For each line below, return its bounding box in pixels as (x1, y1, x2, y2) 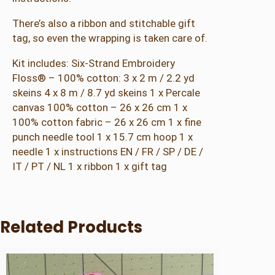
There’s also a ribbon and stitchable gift (12, 17, 195, 30)
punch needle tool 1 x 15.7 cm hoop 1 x (12, 131, 193, 144)
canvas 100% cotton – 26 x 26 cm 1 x (12, 101, 187, 114)
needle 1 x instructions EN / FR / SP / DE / (12, 145, 203, 158)
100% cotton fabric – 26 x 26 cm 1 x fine (12, 116, 201, 129)
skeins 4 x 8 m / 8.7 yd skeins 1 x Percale (12, 87, 200, 99)
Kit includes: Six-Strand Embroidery (12, 57, 175, 70)
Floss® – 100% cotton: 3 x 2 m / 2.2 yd (12, 72, 195, 85)
